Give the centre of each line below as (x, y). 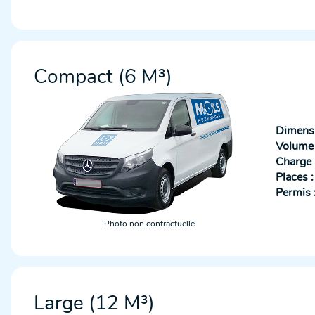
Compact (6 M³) (103, 77)
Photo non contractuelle (149, 224)
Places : (295, 177)
